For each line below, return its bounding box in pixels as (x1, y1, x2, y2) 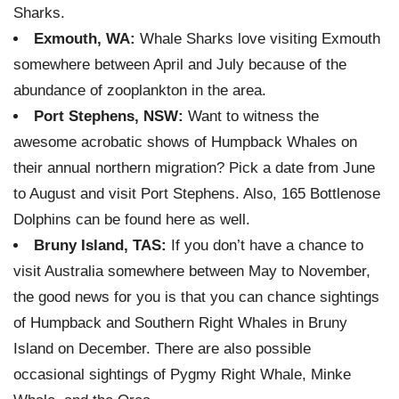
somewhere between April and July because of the (13, 56, 346, 74)
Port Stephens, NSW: (34, 108, 189, 126)
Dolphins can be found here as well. (13, 211, 250, 229)
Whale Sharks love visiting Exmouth (140, 30, 381, 48)
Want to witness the (188, 108, 320, 126)
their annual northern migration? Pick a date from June (13, 159, 375, 177)
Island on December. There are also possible (13, 340, 311, 358)
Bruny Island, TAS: (34, 237, 172, 255)
